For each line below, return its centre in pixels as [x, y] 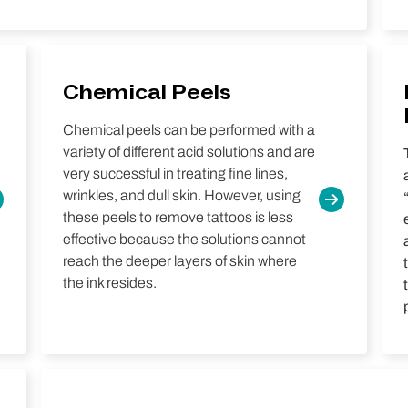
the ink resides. [109, 283]
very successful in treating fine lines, [175, 173]
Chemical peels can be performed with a [189, 130]
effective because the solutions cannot [184, 239]
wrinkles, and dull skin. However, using [181, 195]
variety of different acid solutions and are [189, 152]
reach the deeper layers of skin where [179, 261]
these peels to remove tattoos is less [178, 217]
